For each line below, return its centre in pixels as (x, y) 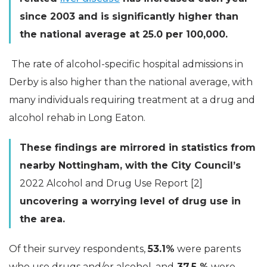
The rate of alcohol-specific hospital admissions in (126, 64)
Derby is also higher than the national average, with (131, 82)
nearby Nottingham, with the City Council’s (130, 165)
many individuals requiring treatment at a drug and (132, 100)
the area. (42, 219)
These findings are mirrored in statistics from (138, 148)
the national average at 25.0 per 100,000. (124, 34)
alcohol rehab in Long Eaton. (77, 118)
